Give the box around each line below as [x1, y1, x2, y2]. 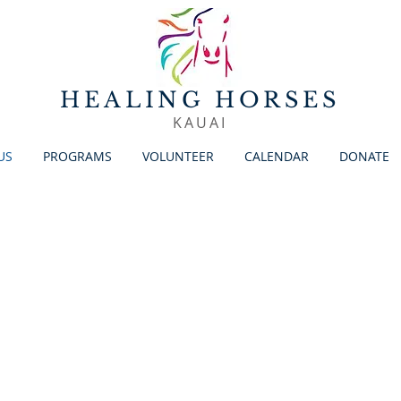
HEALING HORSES [60, 87, 340, 113]
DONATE [339, 148, 389, 165]
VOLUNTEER [142, 148, 214, 165]
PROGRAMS [43, 148, 112, 165]
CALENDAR [244, 148, 309, 165]
